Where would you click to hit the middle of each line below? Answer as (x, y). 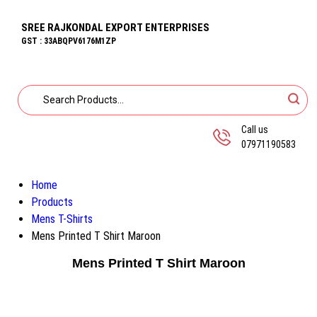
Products (52, 202)
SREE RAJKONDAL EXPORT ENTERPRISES (115, 28)
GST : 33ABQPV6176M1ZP (69, 41)
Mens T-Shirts (62, 219)
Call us (255, 129)
